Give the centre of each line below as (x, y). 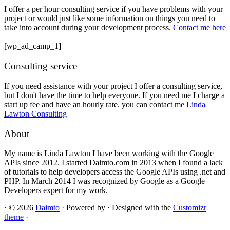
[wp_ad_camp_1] (33, 46)
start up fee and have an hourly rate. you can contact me (95, 104)
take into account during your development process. (89, 28)
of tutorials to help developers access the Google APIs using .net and (115, 172)
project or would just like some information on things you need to (110, 18)
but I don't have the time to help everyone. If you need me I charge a (114, 95)
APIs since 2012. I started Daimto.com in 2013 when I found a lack (113, 163)
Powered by (86, 208)
